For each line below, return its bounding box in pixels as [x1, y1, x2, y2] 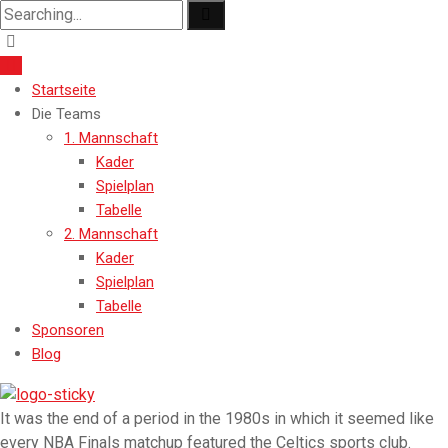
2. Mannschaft [64, 225, 158, 243]
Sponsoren [32, 321, 104, 339]
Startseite [32, 81, 96, 99]
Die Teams [32, 105, 101, 123]
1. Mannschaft [64, 129, 158, 147]
